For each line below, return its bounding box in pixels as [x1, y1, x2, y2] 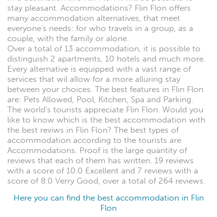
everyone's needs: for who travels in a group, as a [7, 23, 193, 34]
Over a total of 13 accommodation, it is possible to [7, 44, 201, 54]
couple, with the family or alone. [7, 33, 129, 44]
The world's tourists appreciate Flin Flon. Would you [7, 105, 203, 115]
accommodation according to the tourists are [7, 135, 181, 146]
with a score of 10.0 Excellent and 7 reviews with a [7, 166, 198, 176]
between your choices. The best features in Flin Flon [7, 84, 203, 95]
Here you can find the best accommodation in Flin [13, 192, 204, 203]
